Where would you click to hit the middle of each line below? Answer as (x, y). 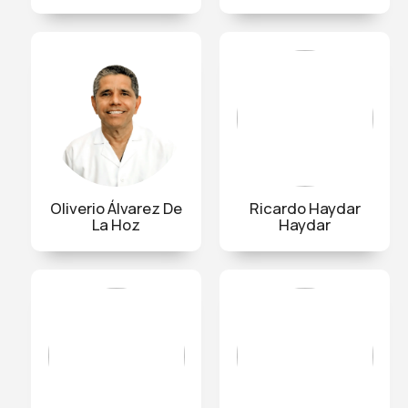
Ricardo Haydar (305, 208)
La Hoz (116, 224)
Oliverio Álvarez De (116, 208)
